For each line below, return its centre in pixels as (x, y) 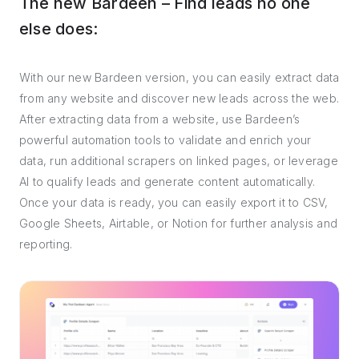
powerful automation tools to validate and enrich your (165, 140)
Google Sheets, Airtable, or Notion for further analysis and (179, 223)
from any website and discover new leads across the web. (179, 98)
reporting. (46, 244)
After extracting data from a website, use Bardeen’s (160, 119)
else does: (59, 29)
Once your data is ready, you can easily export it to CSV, (174, 202)
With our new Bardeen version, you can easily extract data (179, 77)
